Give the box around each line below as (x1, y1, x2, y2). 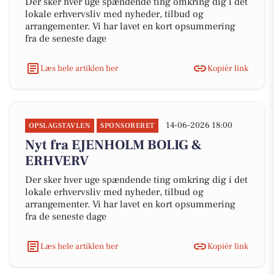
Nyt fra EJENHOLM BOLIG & (25, 136, 202, 154)
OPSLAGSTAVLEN (29, 121, 91, 130)
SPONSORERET (100, 121, 155, 130)
